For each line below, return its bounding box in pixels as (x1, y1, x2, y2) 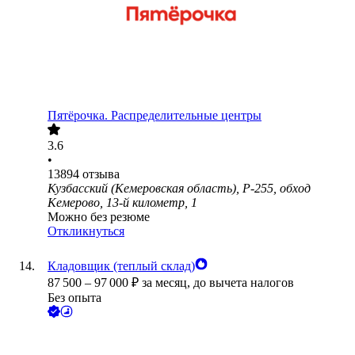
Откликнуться (48, 224, 124, 239)
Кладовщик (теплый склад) (48, 259, 195, 273)
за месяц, (142, 276, 193, 290)
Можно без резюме (48, 210, 150, 224)
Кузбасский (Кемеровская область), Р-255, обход (48, 181, 311, 196)
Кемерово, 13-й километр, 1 (48, 196, 197, 210)
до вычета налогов (193, 276, 294, 290)
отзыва (82, 167, 120, 181)
